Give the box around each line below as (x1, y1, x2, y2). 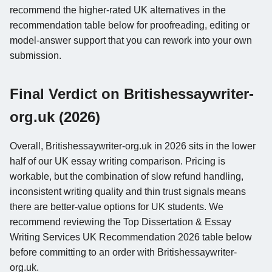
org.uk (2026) (10, 108, 100, 125)
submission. (10, 50, 61, 61)
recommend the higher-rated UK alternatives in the (10, 4, 226, 15)
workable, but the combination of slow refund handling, (10, 171, 243, 182)
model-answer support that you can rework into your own (10, 35, 252, 46)
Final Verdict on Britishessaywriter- (10, 85, 254, 102)
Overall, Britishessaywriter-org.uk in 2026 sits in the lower (10, 140, 256, 151)
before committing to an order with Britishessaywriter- (10, 246, 237, 257)
